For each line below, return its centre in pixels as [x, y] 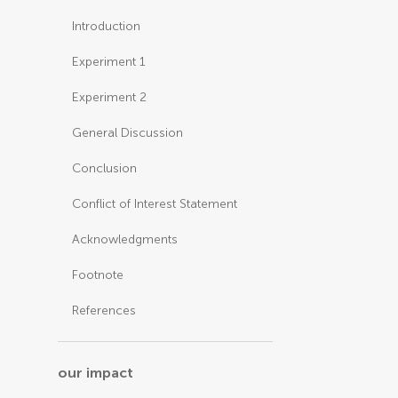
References [104, 310]
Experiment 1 [109, 62]
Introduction [107, 26]
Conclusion [105, 168]
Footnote [98, 275]
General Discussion [128, 133]
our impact [96, 373]
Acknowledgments [125, 239]
